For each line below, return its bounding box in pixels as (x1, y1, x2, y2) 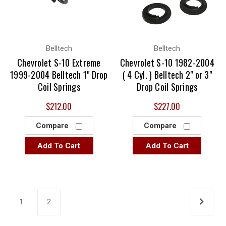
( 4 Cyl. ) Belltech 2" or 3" (122, 68, 212, 82)
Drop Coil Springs (137, 80, 198, 94)
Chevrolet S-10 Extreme (17, 56, 101, 70)
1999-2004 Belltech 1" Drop (10, 68, 108, 82)
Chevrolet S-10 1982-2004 (120, 56, 214, 70)
